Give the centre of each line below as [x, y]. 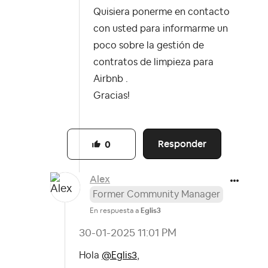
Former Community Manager [156, 194]
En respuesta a [115, 210]
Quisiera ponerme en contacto [162, 12]
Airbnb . [111, 79]
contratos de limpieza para [153, 63]
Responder [182, 144]
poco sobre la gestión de [149, 46]
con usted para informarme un [161, 29]
